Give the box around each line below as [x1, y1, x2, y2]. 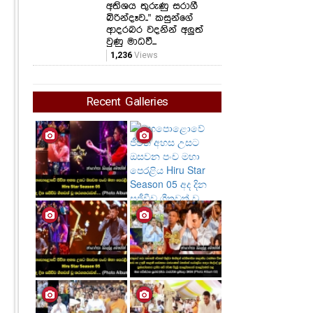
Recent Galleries [86, 96, 168, 108]
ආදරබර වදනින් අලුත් [106, 24, 203, 36]
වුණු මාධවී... [106, 36, 156, 48]
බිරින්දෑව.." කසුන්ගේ [106, 12, 193, 24]
